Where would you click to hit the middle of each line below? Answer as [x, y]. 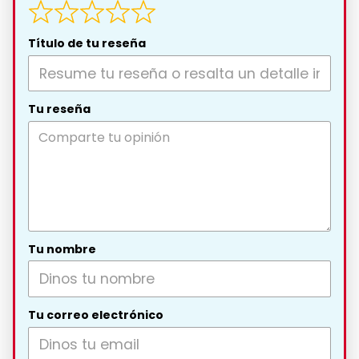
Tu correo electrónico [96, 315]
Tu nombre [62, 249]
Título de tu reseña [87, 44]
